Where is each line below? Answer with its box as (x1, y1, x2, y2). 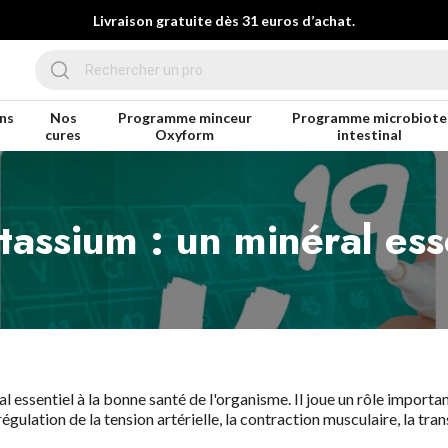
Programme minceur (117, 109, 252, 126)
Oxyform (155, 126, 215, 143)
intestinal (337, 126, 403, 143)
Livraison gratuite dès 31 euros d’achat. (93, 11, 355, 29)
